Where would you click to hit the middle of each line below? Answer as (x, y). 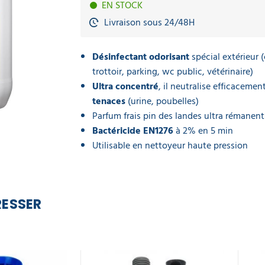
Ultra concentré (125, 86)
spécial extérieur (226, 57)
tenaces (110, 101)
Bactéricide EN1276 (133, 131)
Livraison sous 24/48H (149, 22)
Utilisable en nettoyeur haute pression (170, 146)
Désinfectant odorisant (142, 57)
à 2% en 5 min (203, 131)
